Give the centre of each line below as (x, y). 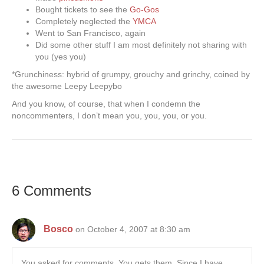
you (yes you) (61, 57)
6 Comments (52, 191)
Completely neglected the (84, 22)
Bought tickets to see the (82, 10)
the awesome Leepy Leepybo (67, 86)
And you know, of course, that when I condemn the (106, 104)
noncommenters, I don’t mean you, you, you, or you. (109, 116)
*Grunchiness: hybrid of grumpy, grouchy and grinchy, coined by (131, 75)
